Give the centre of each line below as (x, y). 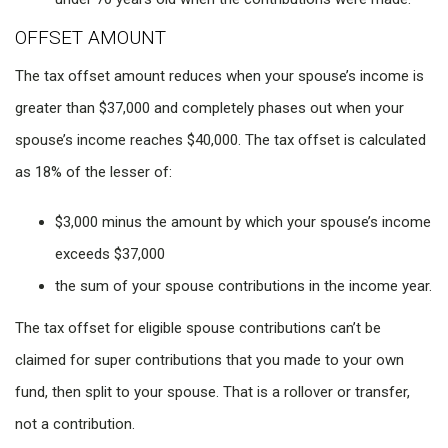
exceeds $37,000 (110, 254)
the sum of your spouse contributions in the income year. (243, 286)
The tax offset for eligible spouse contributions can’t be (198, 328)
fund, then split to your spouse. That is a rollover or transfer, (212, 392)
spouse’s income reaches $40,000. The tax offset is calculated (220, 140)
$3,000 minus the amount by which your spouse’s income (243, 222)
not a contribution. (75, 424)
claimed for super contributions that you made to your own (209, 360)
